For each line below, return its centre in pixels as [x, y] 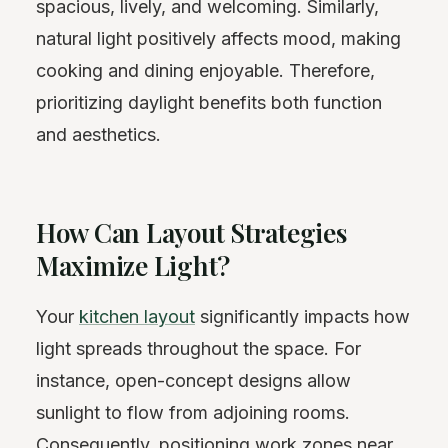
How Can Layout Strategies [191, 232]
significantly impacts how [302, 317]
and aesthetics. [98, 134]
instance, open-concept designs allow [193, 381]
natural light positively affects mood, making [218, 38]
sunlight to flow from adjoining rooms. [193, 413]
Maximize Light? [133, 265]
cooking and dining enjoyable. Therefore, [205, 70]
